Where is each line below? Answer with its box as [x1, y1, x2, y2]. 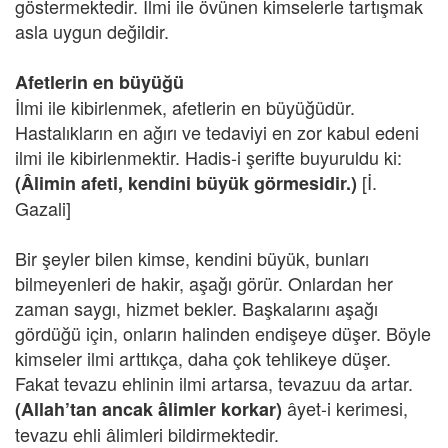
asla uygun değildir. [15, 18, 169, 44]
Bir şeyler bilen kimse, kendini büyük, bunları [15, 245, 369, 271]
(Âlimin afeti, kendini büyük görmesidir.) [15, 170, 357, 196]
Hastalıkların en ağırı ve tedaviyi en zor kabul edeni [15, 119, 419, 145]
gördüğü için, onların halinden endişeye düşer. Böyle [15, 320, 431, 346]
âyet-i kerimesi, [282, 395, 408, 421]
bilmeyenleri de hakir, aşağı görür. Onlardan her [15, 270, 393, 296]
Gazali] [15, 195, 71, 221]
